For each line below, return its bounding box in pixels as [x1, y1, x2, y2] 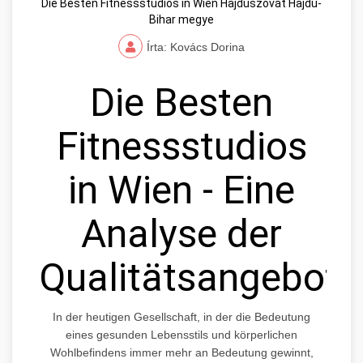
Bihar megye [149, 12, 214, 26]
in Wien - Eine [68, 166, 295, 213]
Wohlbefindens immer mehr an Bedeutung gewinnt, [49, 345, 314, 359]
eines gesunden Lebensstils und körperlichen [66, 327, 297, 341]
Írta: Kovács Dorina [147, 40, 245, 53]
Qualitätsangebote [39, 254, 359, 301]
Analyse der [81, 210, 282, 257]
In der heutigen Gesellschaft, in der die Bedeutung [53, 310, 310, 323]
